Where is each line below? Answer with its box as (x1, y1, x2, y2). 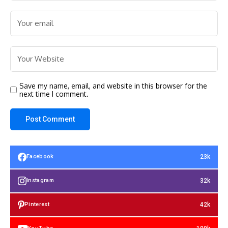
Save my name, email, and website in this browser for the (19, 81, 207, 90)
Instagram (26, 177, 54, 184)
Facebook (26, 153, 54, 160)
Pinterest (24, 201, 49, 208)
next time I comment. (19, 89, 89, 98)
